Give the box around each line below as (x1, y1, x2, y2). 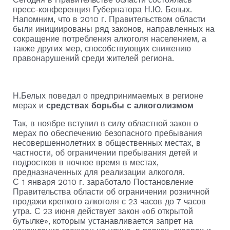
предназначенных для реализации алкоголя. (12, 167, 185, 177)
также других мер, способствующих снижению (12, 43, 191, 53)
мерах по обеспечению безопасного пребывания (12, 128, 202, 138)
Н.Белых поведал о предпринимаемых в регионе (12, 90, 203, 101)
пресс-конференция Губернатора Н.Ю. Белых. (12, 4, 192, 14)
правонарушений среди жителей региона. (12, 53, 174, 63)
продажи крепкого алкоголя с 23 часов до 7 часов (12, 196, 206, 206)
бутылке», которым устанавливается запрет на (12, 216, 193, 226)
